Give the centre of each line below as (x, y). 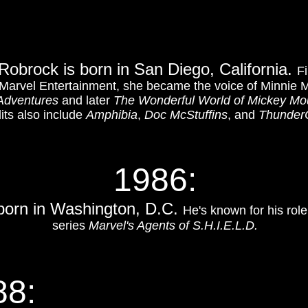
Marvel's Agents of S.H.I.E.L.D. (173, 225)
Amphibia (112, 115)
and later (86, 100)
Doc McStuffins (186, 115)
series (70, 225)
